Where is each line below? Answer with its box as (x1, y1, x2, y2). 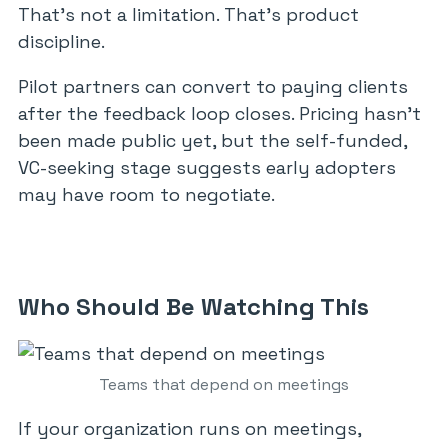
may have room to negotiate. (18, 183, 275, 206)
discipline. (18, 30, 105, 53)
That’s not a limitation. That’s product (18, 3, 359, 26)
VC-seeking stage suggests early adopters (18, 156, 396, 179)
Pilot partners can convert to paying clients (18, 75, 408, 98)
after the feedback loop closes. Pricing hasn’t (18, 102, 421, 125)
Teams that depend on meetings (99, 374, 349, 395)
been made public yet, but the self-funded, (18, 129, 407, 152)
